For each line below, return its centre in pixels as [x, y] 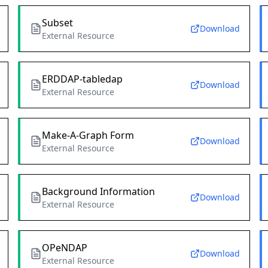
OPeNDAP [64, 248]
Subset [57, 23]
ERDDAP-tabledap [82, 79]
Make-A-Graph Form [88, 135]
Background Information [98, 192]
